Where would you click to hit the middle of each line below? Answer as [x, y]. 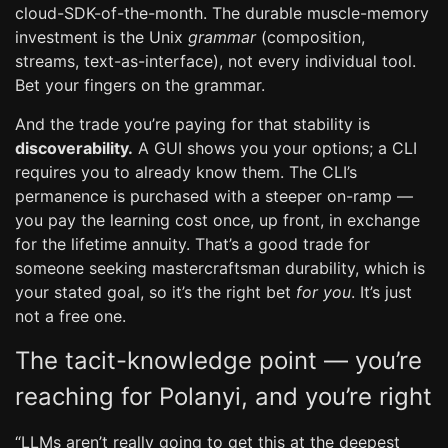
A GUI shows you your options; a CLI [275, 148]
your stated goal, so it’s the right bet [155, 292]
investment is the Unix [101, 37]
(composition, [310, 37]
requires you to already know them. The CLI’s [186, 172]
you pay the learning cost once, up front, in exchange [217, 220]
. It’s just [381, 292]
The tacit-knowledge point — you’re [218, 360]
